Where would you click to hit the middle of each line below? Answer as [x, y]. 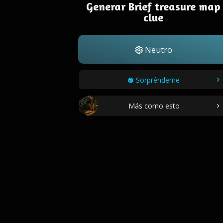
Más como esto [154, 106]
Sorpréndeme [158, 80]
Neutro [157, 50]
